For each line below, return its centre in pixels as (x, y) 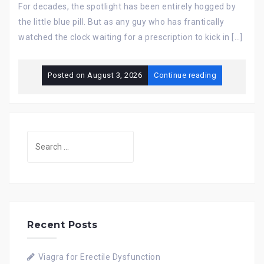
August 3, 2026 (115, 75)
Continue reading (185, 75)
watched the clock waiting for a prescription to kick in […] (131, 37)
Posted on (67, 75)
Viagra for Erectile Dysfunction (99, 257)
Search (41, 138)
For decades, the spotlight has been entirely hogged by (127, 6)
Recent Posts (62, 225)
